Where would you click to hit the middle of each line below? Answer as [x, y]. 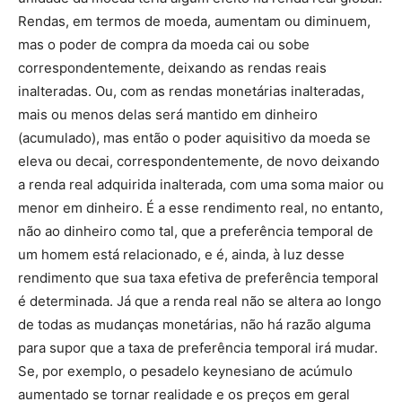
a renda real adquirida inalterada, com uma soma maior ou [201, 184]
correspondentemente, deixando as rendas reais [172, 68]
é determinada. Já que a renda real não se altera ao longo [200, 301]
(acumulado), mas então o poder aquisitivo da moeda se [194, 138]
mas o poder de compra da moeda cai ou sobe [164, 44]
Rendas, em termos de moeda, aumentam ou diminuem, [194, 21]
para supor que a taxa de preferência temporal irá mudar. [198, 348]
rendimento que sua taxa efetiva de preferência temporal [198, 278]
